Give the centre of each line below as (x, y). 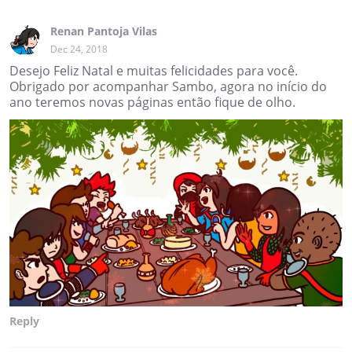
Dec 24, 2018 (79, 49)
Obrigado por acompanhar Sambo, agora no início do (168, 86)
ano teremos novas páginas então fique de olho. (152, 102)
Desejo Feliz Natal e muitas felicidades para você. (154, 70)
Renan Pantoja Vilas (104, 31)
